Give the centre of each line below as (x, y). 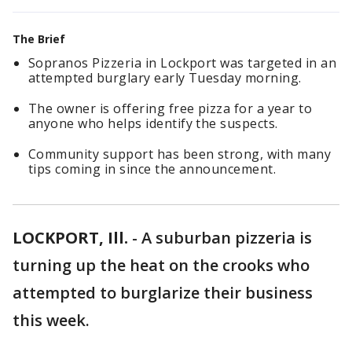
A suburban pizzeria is (227, 238)
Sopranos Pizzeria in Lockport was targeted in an (183, 63)
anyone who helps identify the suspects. (153, 123)
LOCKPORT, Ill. (70, 238)
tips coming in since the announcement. (152, 169)
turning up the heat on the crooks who (161, 265)
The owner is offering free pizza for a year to (170, 108)
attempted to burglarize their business (163, 293)
